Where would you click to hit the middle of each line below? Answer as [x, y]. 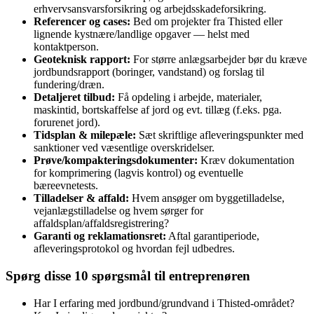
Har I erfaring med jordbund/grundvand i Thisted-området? [164, 303]
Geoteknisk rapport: [82, 60]
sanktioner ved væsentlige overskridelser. [124, 148]
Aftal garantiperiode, [213, 236]
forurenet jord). [67, 123]
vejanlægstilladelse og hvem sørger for [118, 211]
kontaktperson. [66, 47]
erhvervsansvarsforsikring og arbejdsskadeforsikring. [150, 9]
